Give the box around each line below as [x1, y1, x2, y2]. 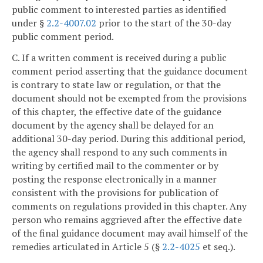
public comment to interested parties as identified [12, 3, 226, 16]
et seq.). [200, 240, 235, 254]
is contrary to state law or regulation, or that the [12, 78, 221, 92]
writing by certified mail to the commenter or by [12, 159, 218, 173]
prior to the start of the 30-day [96, 16, 231, 30]
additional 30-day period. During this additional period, [12, 132, 245, 146]
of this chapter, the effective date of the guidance [12, 105, 221, 119]
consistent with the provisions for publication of [12, 186, 218, 200]
